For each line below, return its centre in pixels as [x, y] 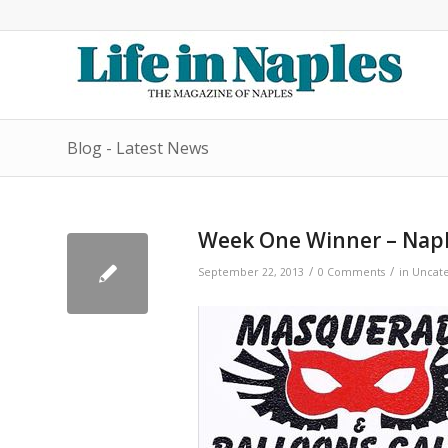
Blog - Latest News [138, 148]
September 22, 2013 [251, 272]
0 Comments [351, 272]
